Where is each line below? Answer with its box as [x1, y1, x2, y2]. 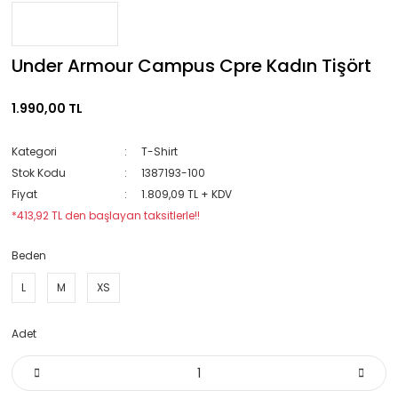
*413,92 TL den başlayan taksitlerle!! [12, 208, 200, 223]
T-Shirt [140, 144, 178, 159]
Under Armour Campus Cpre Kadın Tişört [12, 53, 371, 78]
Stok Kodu [12, 165, 66, 180]
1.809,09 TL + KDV [140, 187, 232, 202]
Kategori [12, 144, 57, 159]
